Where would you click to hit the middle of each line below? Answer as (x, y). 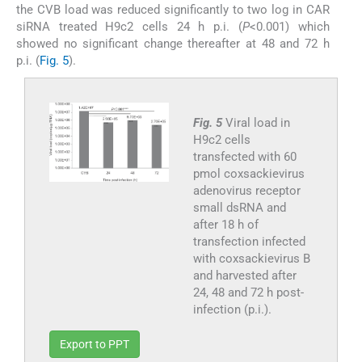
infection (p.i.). (232, 309)
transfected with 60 (244, 156)
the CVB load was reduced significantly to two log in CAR (173, 9)
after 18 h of (225, 224)
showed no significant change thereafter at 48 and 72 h (173, 43)
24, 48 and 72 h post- (248, 292)
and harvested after (244, 275)
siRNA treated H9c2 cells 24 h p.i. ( (129, 26)
